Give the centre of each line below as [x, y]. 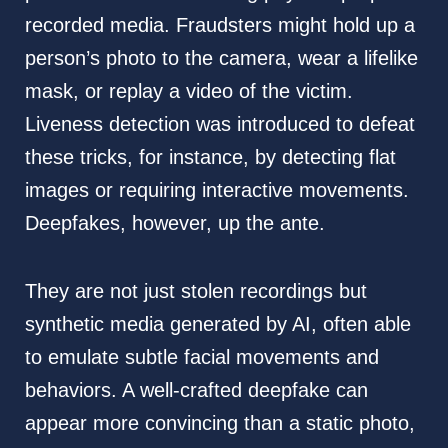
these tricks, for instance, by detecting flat [210, 157]
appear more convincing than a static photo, [219, 423]
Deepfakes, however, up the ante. [174, 223]
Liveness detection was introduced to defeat [219, 124]
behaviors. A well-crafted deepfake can [196, 390]
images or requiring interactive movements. [216, 190]
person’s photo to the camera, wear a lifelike [221, 58]
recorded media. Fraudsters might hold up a [219, 25]
